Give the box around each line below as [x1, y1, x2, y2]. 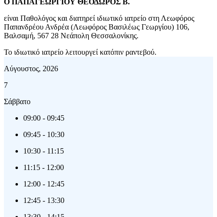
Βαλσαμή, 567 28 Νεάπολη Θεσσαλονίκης [4, 31, 137, 40]
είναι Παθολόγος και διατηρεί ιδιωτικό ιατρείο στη [4, 14, 161, 22]
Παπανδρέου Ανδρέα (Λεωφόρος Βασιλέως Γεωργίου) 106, [4, 22, 189, 31]
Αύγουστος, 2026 [4, 64, 58, 73]
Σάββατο [4, 97, 31, 106]
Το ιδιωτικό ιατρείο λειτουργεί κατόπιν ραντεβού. [4, 47, 156, 56]
